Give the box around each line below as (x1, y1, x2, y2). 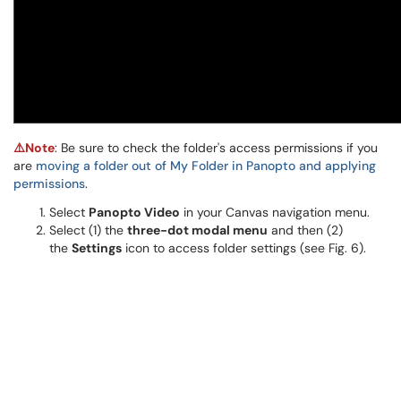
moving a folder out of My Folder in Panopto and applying (36, 158, 376, 174)
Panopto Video (89, 204, 180, 220)
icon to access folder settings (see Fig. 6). (122, 240, 366, 256)
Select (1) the (49, 222, 127, 238)
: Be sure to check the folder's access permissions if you (55, 140, 378, 156)
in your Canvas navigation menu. (180, 204, 370, 220)
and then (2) (268, 222, 343, 238)
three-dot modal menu (127, 222, 268, 238)
